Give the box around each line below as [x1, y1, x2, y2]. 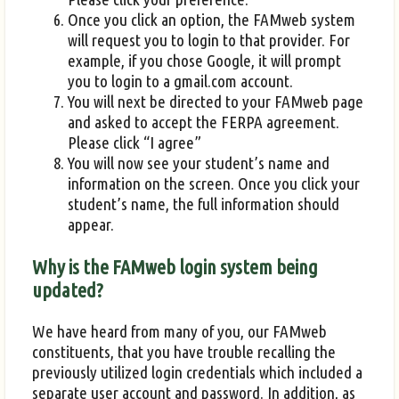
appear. [68, 215, 114, 235]
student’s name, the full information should [68, 194, 339, 215]
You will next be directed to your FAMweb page [68, 92, 363, 112]
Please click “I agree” [68, 133, 201, 153]
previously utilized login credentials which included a [32, 362, 362, 382]
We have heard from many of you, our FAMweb [32, 321, 327, 341]
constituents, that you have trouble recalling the [32, 341, 336, 362]
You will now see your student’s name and [68, 153, 330, 174]
